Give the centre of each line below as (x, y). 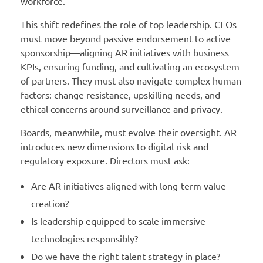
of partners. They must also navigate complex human (131, 81)
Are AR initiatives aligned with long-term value (128, 186)
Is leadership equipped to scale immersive (118, 221)
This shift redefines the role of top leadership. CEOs (129, 24)
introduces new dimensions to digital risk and (114, 146)
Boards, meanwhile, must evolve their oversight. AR (129, 132)
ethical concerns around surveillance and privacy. (122, 109)
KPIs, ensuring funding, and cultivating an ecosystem (130, 67)
